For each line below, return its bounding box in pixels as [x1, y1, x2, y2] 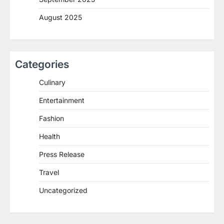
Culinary [39, 77, 65, 86]
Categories [15, 57, 69, 70]
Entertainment [39, 95, 84, 104]
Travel [39, 167, 59, 176]
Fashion [39, 113, 64, 122]
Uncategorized [39, 185, 87, 194]
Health [39, 131, 60, 140]
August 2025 [39, 12, 82, 21]
